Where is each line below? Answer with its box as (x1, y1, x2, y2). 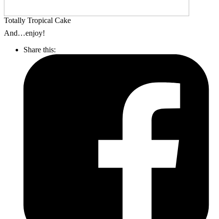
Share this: (23, 45, 56, 54)
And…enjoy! (4, 28, 45, 37)
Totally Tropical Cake (4, 16, 71, 24)
